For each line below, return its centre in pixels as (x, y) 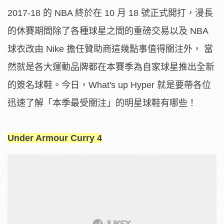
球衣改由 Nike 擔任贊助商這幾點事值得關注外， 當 (110, 49)
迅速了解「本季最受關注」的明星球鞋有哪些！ (102, 103)
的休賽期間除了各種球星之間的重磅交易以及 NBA (108, 31)
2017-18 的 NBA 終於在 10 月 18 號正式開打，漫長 (110, 13)
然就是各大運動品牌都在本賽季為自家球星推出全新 (111, 67)
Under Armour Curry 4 (55, 138)
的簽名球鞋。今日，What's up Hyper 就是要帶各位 (109, 85)
